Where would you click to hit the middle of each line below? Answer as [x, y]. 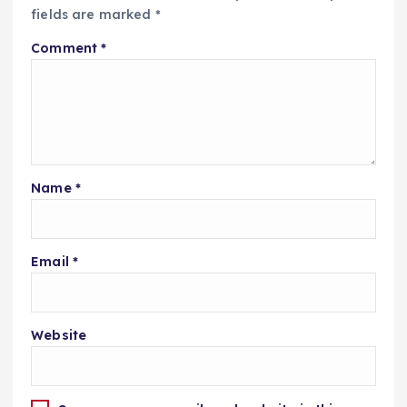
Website [59, 335]
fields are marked [93, 15]
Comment [66, 49]
